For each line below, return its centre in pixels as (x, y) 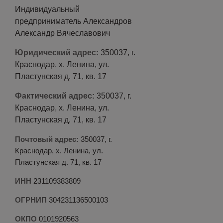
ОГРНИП (31, 200)
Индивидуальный (47, 9)
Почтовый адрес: (47, 139)
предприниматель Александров (73, 21)
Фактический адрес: (55, 96)
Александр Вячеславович (62, 33)
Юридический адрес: (57, 53)
